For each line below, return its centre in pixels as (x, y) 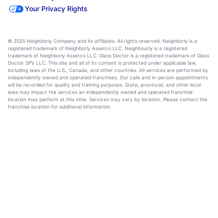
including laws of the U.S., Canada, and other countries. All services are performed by (108, 70)
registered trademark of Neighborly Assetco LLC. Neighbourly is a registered (98, 48)
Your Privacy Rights (56, 8)
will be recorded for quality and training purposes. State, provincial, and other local (104, 84)
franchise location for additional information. (60, 106)
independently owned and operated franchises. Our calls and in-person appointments (108, 77)
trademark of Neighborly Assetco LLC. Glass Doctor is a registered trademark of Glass (109, 55)
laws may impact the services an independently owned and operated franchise (100, 92)
